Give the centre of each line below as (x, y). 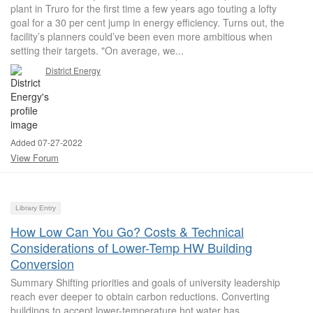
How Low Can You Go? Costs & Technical (127, 231)
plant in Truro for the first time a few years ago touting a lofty (144, 8)
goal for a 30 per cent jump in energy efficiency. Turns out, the (147, 22)
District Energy (73, 70)
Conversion (42, 263)
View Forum (35, 158)
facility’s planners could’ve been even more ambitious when (141, 36)
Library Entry (36, 208)
